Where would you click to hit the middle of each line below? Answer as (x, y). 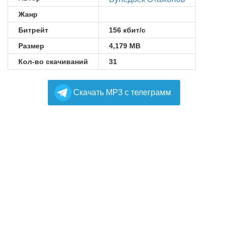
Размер (31, 46)
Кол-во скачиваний (53, 62)
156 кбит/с (127, 30)
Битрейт (33, 30)
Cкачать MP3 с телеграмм (122, 92)
